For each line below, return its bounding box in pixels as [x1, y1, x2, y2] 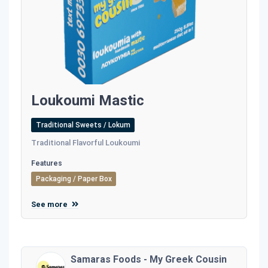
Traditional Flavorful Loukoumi [31, 138, 140, 147]
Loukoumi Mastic [31, 92, 144, 109]
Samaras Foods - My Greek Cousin [71, 253, 227, 265]
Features [31, 159, 62, 167]
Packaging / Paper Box [35, 174, 112, 183]
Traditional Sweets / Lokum [35, 120, 130, 129]
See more [31, 199, 69, 209]
